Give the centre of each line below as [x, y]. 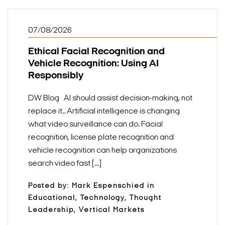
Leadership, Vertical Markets [86, 210]
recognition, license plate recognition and [101, 138]
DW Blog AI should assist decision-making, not [110, 99]
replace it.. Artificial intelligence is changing [104, 112]
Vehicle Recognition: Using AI [93, 64]
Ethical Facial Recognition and [96, 52]
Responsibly [56, 76]
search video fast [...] [65, 164]
